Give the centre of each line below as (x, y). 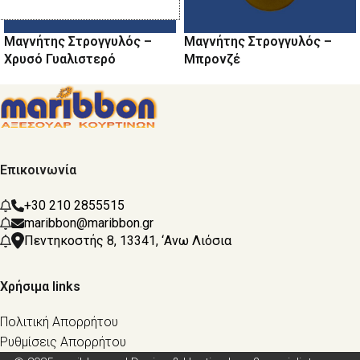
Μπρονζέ (212, 59)
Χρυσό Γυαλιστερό (60, 59)
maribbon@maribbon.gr (89, 223)
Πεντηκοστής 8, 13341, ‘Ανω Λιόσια (128, 240)
